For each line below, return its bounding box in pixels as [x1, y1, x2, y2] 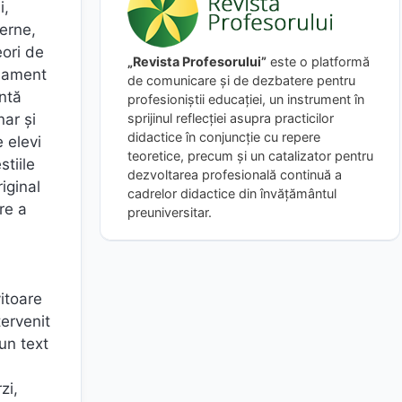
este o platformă [267, 53, 370, 69]
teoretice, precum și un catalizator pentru [127, 147, 373, 163]
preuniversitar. [127, 204, 212, 220]
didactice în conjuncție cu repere [127, 128, 320, 144]
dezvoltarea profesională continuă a [127, 166, 342, 182]
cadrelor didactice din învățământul [127, 185, 336, 201]
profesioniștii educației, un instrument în [127, 91, 364, 107]
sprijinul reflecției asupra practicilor [127, 109, 334, 126]
